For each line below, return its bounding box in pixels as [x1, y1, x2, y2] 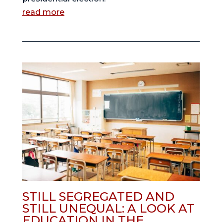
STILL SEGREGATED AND [22, 189, 174, 204]
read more [22, 7, 64, 17]
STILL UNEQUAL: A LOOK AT [22, 201, 195, 216]
